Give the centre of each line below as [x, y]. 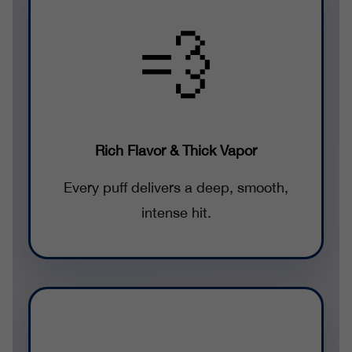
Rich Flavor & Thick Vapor [176, 151]
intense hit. [176, 213]
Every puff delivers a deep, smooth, [176, 188]
